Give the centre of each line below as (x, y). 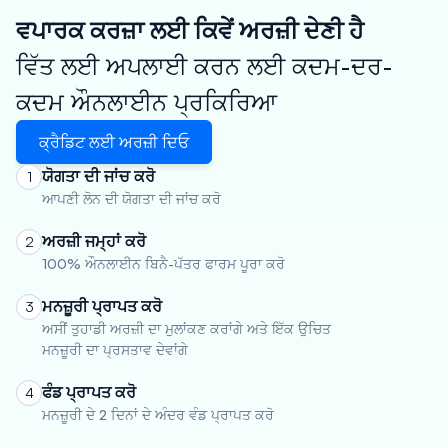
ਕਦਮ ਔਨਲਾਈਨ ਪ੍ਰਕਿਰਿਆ (146, 102)
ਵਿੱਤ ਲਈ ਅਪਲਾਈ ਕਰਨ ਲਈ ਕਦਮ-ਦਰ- (204, 66)
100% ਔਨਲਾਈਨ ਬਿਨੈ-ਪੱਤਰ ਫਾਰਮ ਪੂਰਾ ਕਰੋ (163, 263)
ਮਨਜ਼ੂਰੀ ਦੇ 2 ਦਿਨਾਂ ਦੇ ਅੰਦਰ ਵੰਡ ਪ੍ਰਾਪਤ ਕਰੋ (158, 414)
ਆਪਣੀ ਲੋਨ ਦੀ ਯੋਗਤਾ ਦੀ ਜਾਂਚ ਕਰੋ (131, 198)
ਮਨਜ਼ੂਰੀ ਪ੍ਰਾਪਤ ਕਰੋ (102, 306)
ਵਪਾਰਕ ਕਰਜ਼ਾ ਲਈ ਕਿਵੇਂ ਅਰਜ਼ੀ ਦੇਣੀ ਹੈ (190, 30)
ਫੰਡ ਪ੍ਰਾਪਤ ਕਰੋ (89, 392)
